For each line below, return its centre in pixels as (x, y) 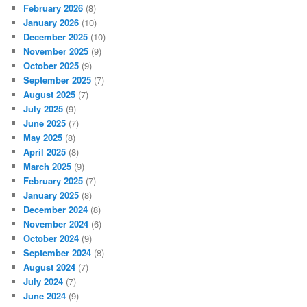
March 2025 (48, 167)
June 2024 (45, 296)
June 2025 (45, 123)
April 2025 (45, 152)
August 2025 (50, 95)
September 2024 (58, 253)
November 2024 (56, 224)
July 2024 (44, 282)
